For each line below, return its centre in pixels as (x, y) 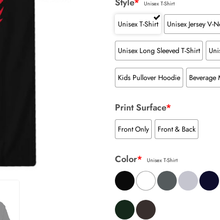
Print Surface (140, 107)
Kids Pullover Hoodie (149, 77)
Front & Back (176, 129)
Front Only (133, 129)
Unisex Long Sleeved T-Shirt (159, 51)
